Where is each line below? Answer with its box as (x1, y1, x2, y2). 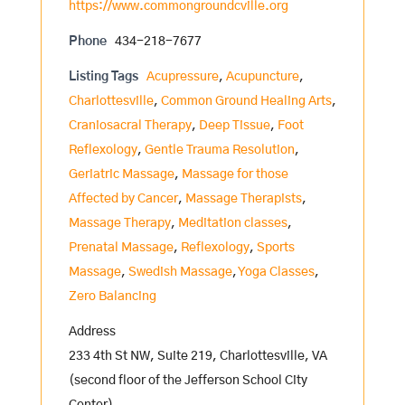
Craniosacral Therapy (68, 119, 192, 132)
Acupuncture (225, 71, 299, 83)
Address (68, 325, 116, 338)
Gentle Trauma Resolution (144, 144, 295, 156)
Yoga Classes (237, 266, 315, 278)
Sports (256, 241, 295, 254)
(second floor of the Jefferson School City (68, 374, 307, 387)
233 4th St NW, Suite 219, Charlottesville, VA (68, 350, 327, 363)
